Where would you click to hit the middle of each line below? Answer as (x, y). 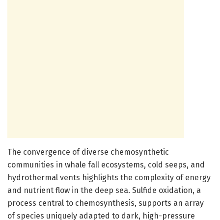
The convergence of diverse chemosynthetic (88, 152)
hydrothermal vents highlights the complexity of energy (109, 177)
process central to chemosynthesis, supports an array (106, 203)
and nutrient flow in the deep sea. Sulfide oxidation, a (104, 190)
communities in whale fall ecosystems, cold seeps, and (106, 165)
